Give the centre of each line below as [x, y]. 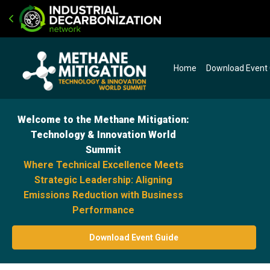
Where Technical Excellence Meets [103, 165]
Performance [104, 210]
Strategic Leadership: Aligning [104, 180]
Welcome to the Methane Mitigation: [104, 119]
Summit [104, 149]
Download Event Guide [134, 237]
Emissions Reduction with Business [104, 195]
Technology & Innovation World [104, 134]
